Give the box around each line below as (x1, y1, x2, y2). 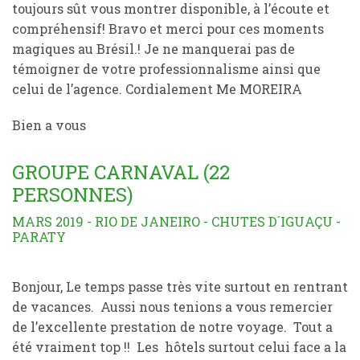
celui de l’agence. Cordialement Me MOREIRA (12, 80, 302, 97)
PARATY (12, 228, 66, 245)
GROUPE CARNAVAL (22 (12, 159, 230, 185)
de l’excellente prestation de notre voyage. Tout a (12, 318, 333, 335)
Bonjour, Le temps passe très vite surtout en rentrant (12, 278, 348, 295)
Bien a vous (12, 117, 86, 133)
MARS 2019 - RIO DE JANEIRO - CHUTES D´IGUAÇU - (12, 213, 341, 230)
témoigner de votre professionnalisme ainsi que (12, 60, 321, 77)
